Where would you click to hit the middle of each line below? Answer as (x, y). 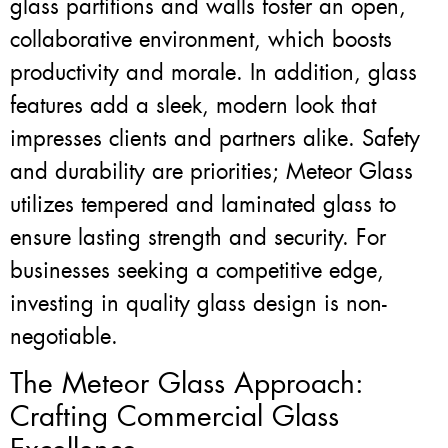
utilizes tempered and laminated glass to (203, 204)
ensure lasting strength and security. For (198, 237)
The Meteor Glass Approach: (187, 384)
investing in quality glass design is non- (198, 303)
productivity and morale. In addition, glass (213, 72)
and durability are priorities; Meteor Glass (211, 171)
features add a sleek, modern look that (193, 105)
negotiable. (64, 336)
